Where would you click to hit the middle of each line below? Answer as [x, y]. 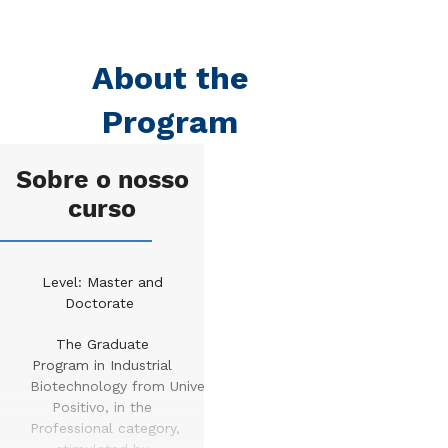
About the [170, 78]
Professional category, [105, 428]
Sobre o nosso [102, 181]
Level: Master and [102, 282]
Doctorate [100, 303]
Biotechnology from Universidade [142, 386]
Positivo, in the [102, 407]
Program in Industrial [102, 365]
